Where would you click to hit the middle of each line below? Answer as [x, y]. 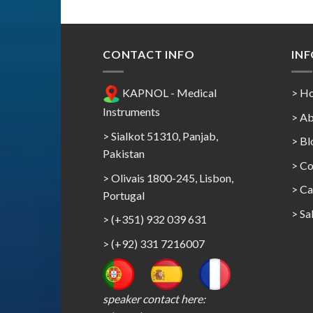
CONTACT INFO [149, 54]
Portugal [124, 195]
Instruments [131, 112]
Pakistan [124, 154]
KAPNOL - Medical [168, 93]
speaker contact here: [154, 299]
